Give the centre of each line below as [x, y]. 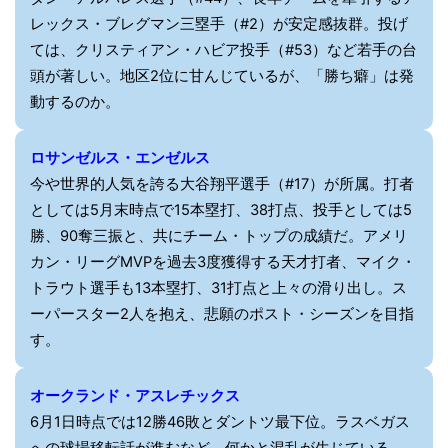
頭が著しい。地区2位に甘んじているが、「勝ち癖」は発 [222, 75]
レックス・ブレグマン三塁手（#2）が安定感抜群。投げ [219, 23]
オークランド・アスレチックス [135, 395]
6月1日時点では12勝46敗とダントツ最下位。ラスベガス [220, 421]
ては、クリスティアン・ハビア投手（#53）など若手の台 [223, 49]
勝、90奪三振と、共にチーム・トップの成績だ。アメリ [219, 235]
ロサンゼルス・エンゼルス [120, 157]
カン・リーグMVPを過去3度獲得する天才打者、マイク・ [223, 261]
